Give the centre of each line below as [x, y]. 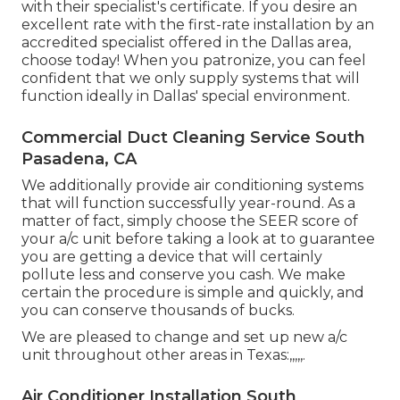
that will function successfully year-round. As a [188, 203]
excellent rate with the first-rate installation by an [198, 24]
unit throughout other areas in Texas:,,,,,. [163, 354]
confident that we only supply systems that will [191, 78]
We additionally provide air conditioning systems [192, 185]
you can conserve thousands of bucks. [158, 310]
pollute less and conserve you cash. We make [183, 274]
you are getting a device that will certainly [172, 256]
